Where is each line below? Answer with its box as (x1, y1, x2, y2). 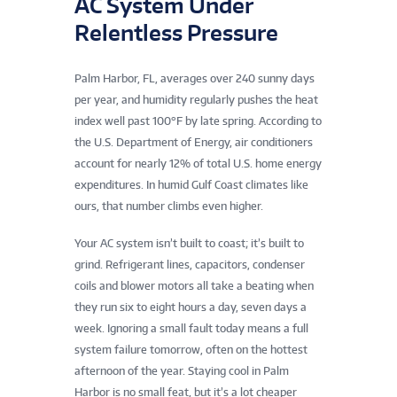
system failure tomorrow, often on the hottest (74, 342, 307, 356)
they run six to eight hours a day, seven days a (74, 300, 307, 314)
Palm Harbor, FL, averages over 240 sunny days (74, 71, 315, 85)
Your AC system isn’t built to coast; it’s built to (74, 236, 304, 250)
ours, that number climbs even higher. (74, 198, 263, 213)
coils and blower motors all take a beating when (74, 278, 314, 292)
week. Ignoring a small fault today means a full (74, 321, 308, 335)
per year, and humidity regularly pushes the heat (74, 92, 318, 106)
